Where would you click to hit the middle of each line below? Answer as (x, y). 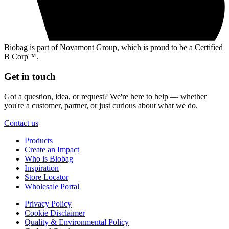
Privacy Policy (48, 203)
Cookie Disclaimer (55, 213)
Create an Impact (52, 149)
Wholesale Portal (52, 186)
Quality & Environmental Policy (77, 222)
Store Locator (47, 177)
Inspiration (42, 168)
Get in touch (30, 77)
